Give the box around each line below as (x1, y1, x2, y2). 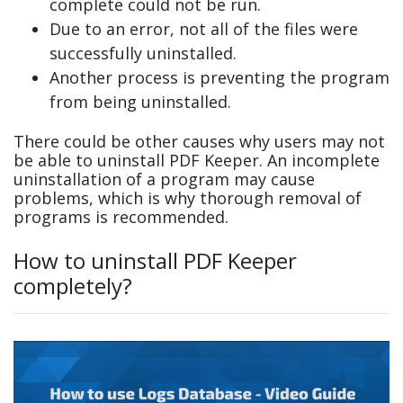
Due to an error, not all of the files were (49, 18, 358, 40)
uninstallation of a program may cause (13, 168, 315, 191)
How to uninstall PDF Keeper (13, 246, 297, 276)
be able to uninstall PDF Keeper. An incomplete (13, 149, 380, 172)
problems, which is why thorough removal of (13, 187, 362, 210)
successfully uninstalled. (49, 42, 237, 65)
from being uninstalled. (49, 91, 231, 113)
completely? (13, 271, 132, 301)
